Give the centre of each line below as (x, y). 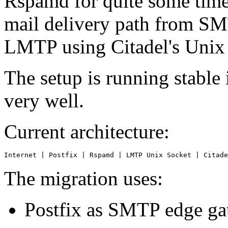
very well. (44, 100)
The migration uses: (83, 178)
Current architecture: (87, 131)
